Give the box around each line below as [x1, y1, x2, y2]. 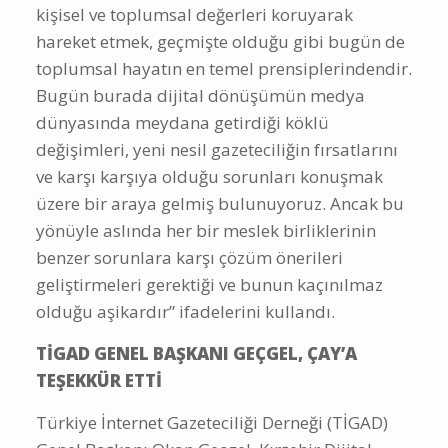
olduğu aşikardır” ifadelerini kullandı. [36, 299, 335, 323]
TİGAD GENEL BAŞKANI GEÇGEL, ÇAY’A [36, 341, 357, 365]
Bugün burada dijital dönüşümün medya [36, 83, 365, 107]
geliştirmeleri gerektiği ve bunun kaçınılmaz [36, 272, 383, 296]
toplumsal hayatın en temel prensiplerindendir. [36, 56, 412, 80]
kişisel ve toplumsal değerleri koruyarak [36, 2, 353, 26]
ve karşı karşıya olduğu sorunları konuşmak [36, 164, 383, 188]
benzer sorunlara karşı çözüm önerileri [36, 245, 343, 269]
